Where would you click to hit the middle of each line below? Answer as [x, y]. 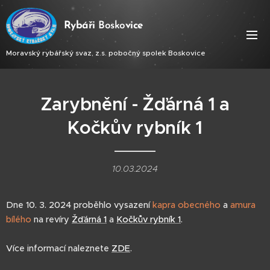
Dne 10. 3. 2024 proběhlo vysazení [79, 205]
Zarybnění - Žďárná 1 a [135, 104]
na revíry [52, 219]
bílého [19, 219]
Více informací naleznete [59, 248]
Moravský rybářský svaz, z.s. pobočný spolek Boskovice [106, 52]
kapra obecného [187, 205]
